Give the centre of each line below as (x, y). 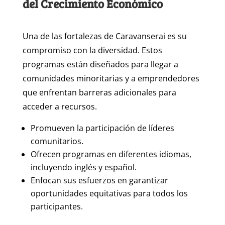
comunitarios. (57, 141)
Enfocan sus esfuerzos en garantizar (99, 181)
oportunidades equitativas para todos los (109, 194)
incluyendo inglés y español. (83, 167)
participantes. (57, 207)
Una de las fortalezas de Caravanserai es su (104, 36)
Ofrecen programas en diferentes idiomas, (111, 154)
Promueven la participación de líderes (102, 128)
